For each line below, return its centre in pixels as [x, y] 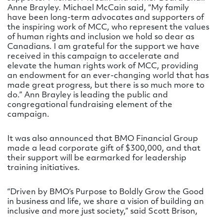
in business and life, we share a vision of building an [106, 202]
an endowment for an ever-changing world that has [108, 76]
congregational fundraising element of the [90, 105]
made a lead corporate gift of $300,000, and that [104, 149]
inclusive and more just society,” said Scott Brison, [102, 212]
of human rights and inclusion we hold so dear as [101, 37]
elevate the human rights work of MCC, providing [103, 66]
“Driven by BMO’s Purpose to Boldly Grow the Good [106, 192]
